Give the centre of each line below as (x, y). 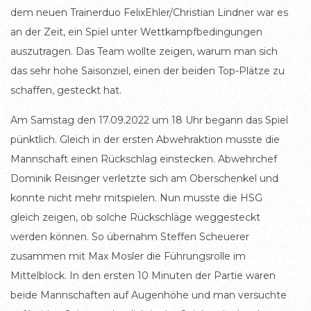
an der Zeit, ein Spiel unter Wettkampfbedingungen (136, 32)
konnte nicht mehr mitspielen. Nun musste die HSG (136, 198)
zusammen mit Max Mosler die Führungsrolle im (128, 256)
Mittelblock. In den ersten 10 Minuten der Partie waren (143, 276)
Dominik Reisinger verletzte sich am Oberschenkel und (144, 178)
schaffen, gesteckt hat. (66, 90)
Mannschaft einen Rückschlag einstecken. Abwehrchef (144, 159)
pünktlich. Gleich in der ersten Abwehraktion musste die (145, 140)
